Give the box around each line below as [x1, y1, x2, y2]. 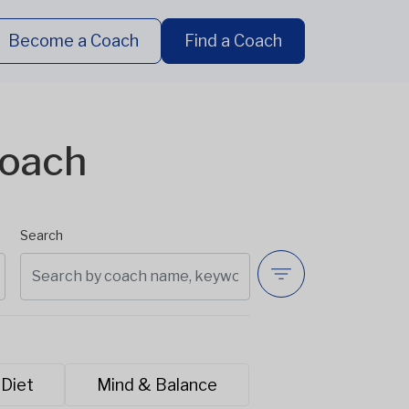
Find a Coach [184, 31, 282, 50]
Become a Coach [8, 31, 139, 50]
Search [19, 227, 63, 243]
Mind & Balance [96, 375, 217, 395]
